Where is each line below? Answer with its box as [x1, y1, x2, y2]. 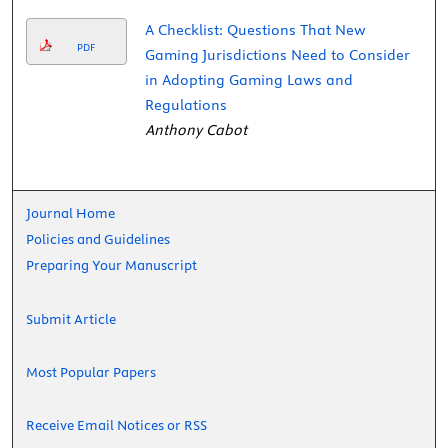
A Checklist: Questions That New [144, 21, 366, 40]
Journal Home [26, 204, 116, 223]
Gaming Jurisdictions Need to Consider [144, 46, 410, 65]
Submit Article [26, 310, 117, 329]
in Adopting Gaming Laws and [144, 71, 353, 90]
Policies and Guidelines [26, 230, 171, 249]
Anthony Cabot [144, 121, 247, 140]
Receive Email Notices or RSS [26, 416, 208, 435]
